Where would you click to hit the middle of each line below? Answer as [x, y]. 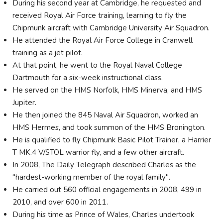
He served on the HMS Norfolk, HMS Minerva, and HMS [107, 90]
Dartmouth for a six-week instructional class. [88, 78]
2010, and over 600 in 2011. [60, 202]
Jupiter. [25, 103]
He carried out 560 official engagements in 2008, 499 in [107, 190]
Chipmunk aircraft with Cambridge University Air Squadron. [112, 28]
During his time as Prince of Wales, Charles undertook [103, 215]
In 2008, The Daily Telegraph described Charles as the [104, 165]
